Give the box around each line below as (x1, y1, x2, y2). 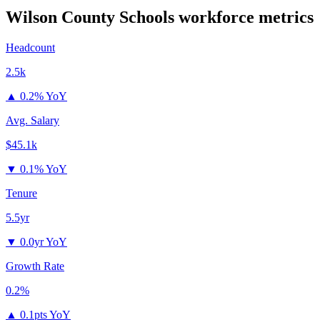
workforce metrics (174, 8, 314, 27)
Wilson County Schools (6, 8, 174, 27)
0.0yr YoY (20, 236, 67, 249)
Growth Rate (6, 260, 64, 273)
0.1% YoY (20, 163, 67, 176)
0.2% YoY (20, 90, 67, 103)
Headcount (6, 41, 55, 54)
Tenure (6, 187, 37, 200)
